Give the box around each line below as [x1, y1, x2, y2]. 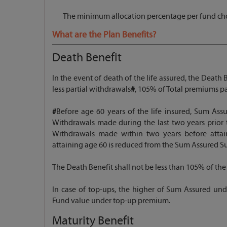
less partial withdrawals [52, 84, 131, 94]
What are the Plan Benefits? [52, 29, 156, 40]
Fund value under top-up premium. [52, 196, 170, 205]
